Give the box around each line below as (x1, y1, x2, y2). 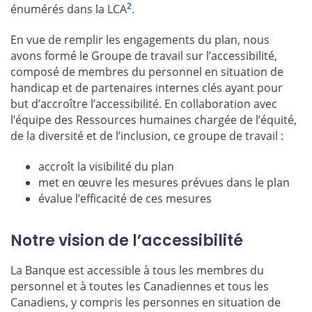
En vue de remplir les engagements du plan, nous (10, 31, 270, 47)
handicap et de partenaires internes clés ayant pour (10, 79, 283, 95)
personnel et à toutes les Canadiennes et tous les (10, 279, 269, 295)
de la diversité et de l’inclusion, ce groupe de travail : (10, 127, 283, 143)
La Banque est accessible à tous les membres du (10, 263, 264, 279)
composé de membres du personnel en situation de (10, 63, 283, 79)
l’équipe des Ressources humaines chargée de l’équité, (10, 111, 297, 127)
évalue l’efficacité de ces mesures (38, 190, 212, 206)
